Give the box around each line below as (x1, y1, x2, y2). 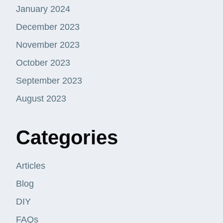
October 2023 (16, 58, 70, 68)
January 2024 (16, 4, 70, 14)
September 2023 (16, 76, 82, 86)
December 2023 (16, 22, 80, 32)
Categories (16, 126, 118, 149)
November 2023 (16, 40, 80, 50)
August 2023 (16, 94, 66, 104)
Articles (16, 161, 45, 171)
